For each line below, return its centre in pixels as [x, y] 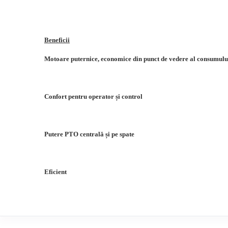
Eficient [55, 172]
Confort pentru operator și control [93, 96]
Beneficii [57, 40]
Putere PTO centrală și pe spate [89, 134]
